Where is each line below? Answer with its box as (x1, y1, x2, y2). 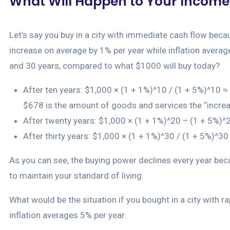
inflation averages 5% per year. (9, 210, 126, 221)
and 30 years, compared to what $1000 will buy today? (9, 61, 220, 71)
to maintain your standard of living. (9, 170, 144, 181)
